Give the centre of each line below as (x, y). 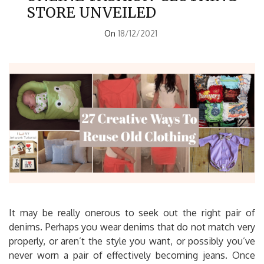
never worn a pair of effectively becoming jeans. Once (132, 255)
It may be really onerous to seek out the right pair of (132, 212)
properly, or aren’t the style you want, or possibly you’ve (132, 241)
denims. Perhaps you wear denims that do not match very (132, 227)
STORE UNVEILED (91, 12)
